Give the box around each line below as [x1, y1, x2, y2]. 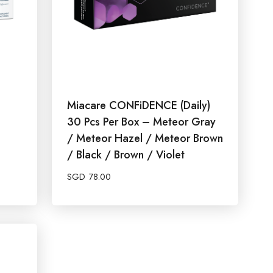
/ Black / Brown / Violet [67, 146, 185, 163]
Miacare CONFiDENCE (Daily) [67, 97, 210, 113]
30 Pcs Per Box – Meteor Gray [67, 113, 216, 130]
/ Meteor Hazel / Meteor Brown [67, 130, 223, 146]
